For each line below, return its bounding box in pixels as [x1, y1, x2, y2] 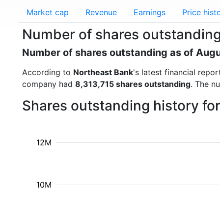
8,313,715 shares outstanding [75, 79, 191, 89]
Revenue [85, 7, 117, 17]
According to [22, 67, 73, 77]
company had [22, 79, 75, 89]
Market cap [27, 7, 69, 17]
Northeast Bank [73, 67, 133, 77]
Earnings [134, 7, 165, 17]
